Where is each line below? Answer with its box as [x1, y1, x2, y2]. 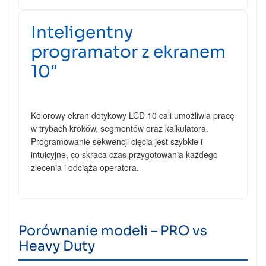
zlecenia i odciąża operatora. [31, 161, 139, 174]
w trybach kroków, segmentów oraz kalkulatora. [31, 122, 208, 135]
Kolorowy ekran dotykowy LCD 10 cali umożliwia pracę [31, 109, 235, 122]
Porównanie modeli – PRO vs [18, 222, 207, 239]
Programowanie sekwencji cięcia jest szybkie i [31, 135, 202, 148]
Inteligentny [31, 21, 133, 43]
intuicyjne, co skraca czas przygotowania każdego [31, 148, 218, 161]
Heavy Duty [18, 237, 95, 255]
